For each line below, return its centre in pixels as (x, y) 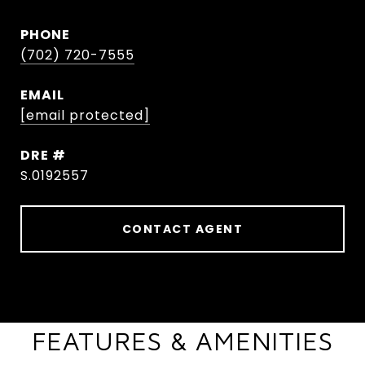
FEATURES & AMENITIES (182, 341)
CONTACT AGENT (182, 229)
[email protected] (85, 115)
